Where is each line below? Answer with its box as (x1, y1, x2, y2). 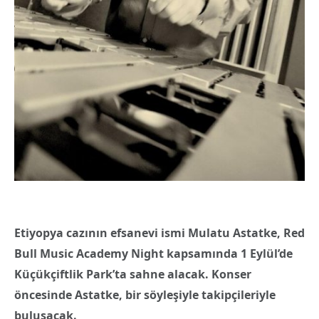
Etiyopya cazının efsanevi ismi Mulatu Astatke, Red (14, 225, 305, 241)
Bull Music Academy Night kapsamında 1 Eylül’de (14, 246, 293, 262)
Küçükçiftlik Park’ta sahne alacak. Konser (14, 266, 251, 283)
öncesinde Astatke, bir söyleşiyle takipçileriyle (14, 287, 276, 303)
